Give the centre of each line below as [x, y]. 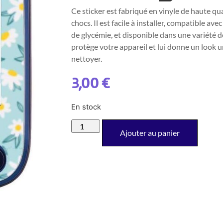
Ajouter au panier [150, 133]
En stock [86, 107]
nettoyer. [86, 58]
